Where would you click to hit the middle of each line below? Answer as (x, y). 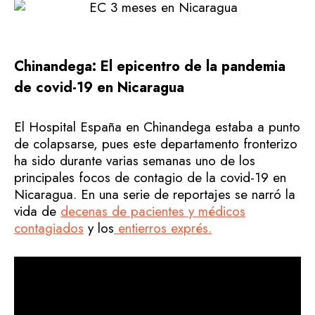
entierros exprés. (163, 228)
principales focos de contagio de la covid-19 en (150, 177)
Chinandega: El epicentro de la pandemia (150, 66)
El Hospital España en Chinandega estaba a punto (157, 127)
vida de (37, 211)
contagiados (49, 228)
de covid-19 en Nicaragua (99, 88)
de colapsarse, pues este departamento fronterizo (156, 143)
